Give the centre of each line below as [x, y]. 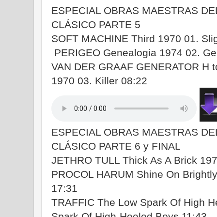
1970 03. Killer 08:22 [99, 81]
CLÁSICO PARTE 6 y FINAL [116, 146]
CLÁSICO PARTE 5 [96, 25]
